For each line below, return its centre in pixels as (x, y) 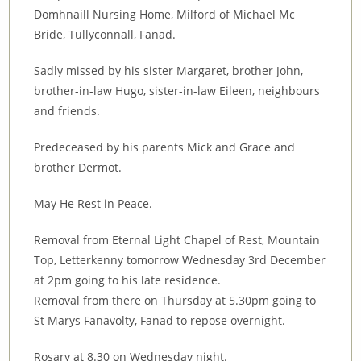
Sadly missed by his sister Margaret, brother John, (169, 70)
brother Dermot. (78, 167)
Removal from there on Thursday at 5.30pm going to (175, 300)
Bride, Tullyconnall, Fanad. (105, 34)
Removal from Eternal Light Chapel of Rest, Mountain (177, 239)
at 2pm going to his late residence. (128, 280)
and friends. (67, 110)
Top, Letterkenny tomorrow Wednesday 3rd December (180, 259)
